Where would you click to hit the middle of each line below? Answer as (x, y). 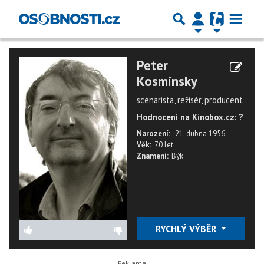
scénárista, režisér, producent (190, 100)
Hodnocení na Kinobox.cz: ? (190, 117)
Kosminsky (167, 81)
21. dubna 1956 (200, 133)
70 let (164, 145)
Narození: (154, 133)
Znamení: (153, 156)
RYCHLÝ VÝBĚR (187, 229)
